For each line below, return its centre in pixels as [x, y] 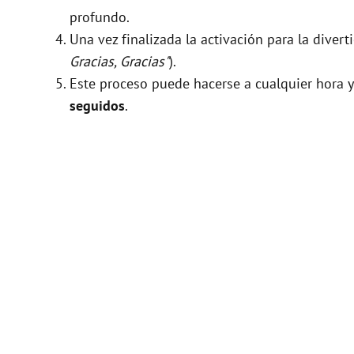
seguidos [97, 105]
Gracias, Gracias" [119, 61]
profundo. [100, 17]
